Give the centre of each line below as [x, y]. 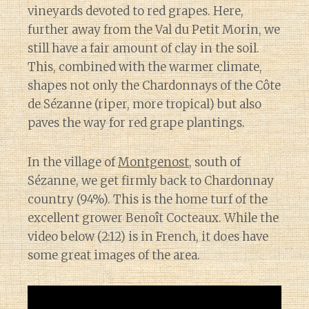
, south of [215, 162]
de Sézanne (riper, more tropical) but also [144, 104]
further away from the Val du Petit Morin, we [154, 29]
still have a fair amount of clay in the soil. [143, 48]
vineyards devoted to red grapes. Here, [136, 11]
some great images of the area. [114, 255]
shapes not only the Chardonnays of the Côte [154, 85]
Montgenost [153, 162]
